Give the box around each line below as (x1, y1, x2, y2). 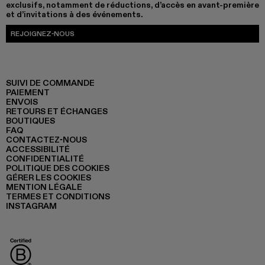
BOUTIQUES (6, 115, 55, 126)
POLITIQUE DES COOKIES (6, 162, 109, 173)
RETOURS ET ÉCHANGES (6, 105, 108, 117)
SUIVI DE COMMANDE (6, 77, 95, 88)
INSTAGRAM (6, 200, 57, 211)
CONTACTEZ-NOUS (6, 134, 87, 145)
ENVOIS (6, 96, 38, 107)
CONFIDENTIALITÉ (6, 153, 84, 164)
